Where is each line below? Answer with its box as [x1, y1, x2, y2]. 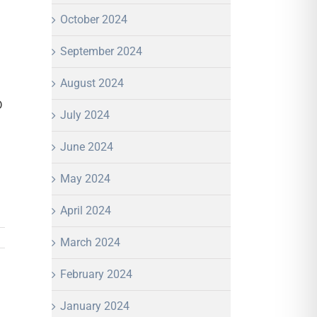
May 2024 [60, 171, 110, 185]
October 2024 [60, 12, 127, 26]
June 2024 [60, 139, 113, 154]
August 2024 [60, 76, 124, 90]
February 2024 [60, 267, 132, 281]
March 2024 [60, 235, 120, 249]
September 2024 [60, 44, 142, 58]
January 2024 [60, 299, 129, 313]
